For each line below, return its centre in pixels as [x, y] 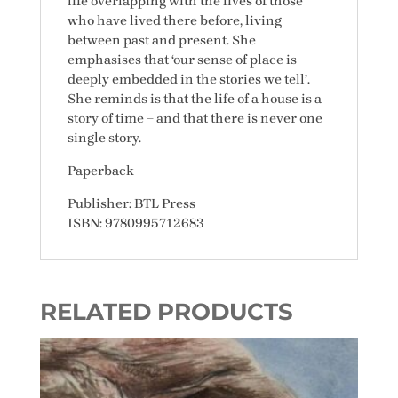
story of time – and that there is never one [195, 118]
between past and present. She [161, 40]
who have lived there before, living [174, 20]
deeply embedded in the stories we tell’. [188, 79]
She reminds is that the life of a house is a [194, 98]
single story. [104, 137]
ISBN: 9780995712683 [135, 223]
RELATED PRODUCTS [166, 311]
